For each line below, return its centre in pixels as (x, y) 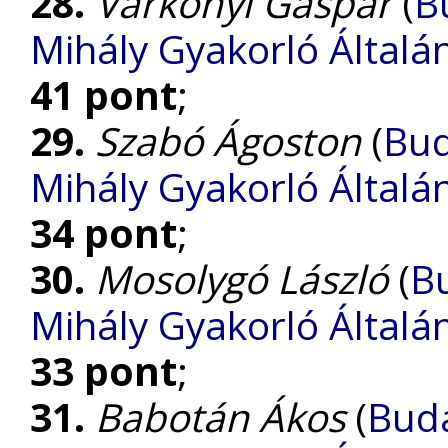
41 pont (103, 94)
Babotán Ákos (220, 416)
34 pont (103, 232)
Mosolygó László (241, 278)
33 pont (103, 370)
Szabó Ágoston (228, 140)
